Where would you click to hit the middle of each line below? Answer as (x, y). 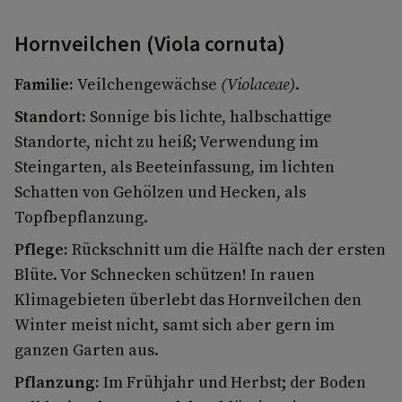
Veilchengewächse (149, 83)
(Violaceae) (258, 83)
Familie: (46, 83)
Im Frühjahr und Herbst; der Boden (235, 381)
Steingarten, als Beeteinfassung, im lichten (175, 166)
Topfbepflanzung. (81, 216)
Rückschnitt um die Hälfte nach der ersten (229, 249)
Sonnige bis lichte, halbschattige (211, 116)
